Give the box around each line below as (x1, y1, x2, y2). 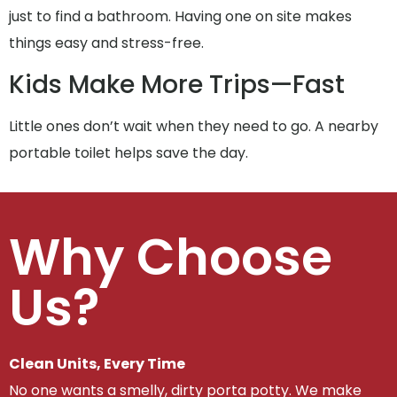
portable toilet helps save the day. (9, 142, 248, 163)
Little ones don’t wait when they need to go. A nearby (9, 115, 378, 136)
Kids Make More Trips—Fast (9, 66, 345, 102)
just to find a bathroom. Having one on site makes (9, 6, 352, 27)
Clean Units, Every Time (9, 353, 185, 374)
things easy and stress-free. (9, 33, 204, 54)
